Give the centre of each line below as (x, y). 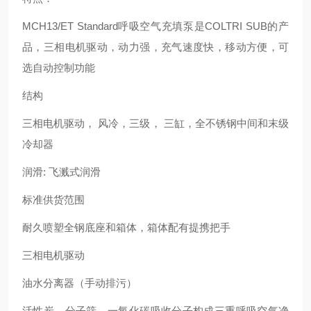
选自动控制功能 (59, 68)
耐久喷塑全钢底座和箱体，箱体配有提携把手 (126, 227)
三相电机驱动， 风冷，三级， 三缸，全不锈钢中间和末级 (155, 123)
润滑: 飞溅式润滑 (61, 172)
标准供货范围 (53, 200)
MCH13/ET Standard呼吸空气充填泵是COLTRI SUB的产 (155, 26)
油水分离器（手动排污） (79, 283)
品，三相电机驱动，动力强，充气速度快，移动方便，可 (155, 47)
